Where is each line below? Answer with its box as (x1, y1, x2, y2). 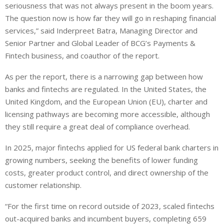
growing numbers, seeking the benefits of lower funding (5, 155, 198, 165)
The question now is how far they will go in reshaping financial (5, 13, 216, 23)
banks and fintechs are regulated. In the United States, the (5, 84, 206, 94)
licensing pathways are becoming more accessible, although (5, 109, 210, 119)
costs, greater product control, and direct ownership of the (5, 167, 208, 178)
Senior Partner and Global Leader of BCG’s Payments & (5, 38, 195, 48)
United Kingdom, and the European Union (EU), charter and (5, 96, 207, 107)
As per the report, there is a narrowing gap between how (5, 71, 203, 82)
